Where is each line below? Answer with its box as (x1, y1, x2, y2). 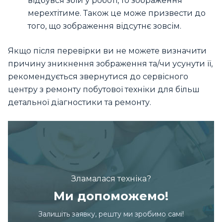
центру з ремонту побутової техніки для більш (8, 84, 200, 94)
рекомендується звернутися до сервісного (8, 71, 188, 81)
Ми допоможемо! (54, 189, 168, 204)
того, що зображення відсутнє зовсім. (28, 21, 181, 31)
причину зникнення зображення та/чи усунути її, (8, 58, 213, 68)
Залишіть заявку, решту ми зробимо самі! (38, 210, 184, 219)
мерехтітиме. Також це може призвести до (28, 8, 206, 18)
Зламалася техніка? (71, 174, 151, 184)
